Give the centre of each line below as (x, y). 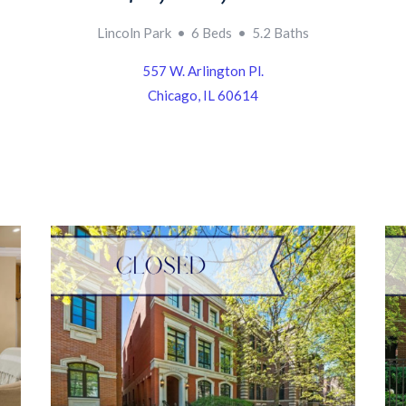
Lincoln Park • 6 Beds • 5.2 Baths (203, 33)
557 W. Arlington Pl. (203, 71)
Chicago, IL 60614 (203, 96)
